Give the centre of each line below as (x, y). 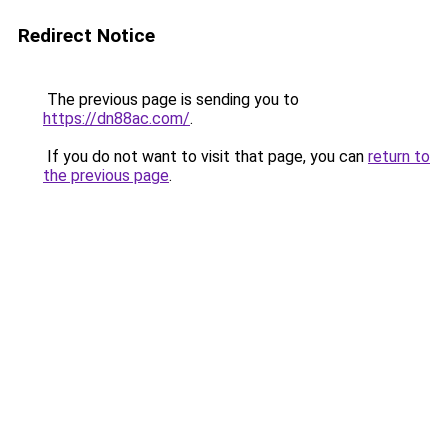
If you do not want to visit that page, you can (205, 156)
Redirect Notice (86, 35)
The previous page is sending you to (171, 99)
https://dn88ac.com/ (116, 118)
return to (399, 156)
